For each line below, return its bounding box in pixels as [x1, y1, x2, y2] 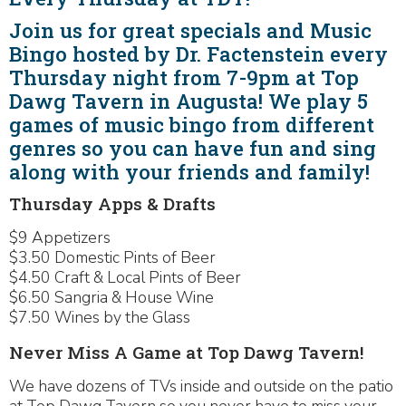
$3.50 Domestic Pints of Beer [9, 246, 216, 268]
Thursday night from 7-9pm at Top [9, 64, 359, 91]
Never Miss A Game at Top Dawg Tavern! [9, 341, 363, 363]
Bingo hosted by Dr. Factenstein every [9, 41, 388, 67]
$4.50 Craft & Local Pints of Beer [9, 266, 241, 288]
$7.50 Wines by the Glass [9, 306, 190, 328]
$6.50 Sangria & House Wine [9, 286, 214, 308]
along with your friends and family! [9, 159, 375, 185]
